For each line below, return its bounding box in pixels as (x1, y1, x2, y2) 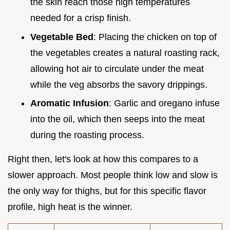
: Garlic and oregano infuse (109, 98, 220, 109)
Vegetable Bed (30, 31, 93, 42)
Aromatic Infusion (30, 98, 109, 109)
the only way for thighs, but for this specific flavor (8, 186, 206, 197)
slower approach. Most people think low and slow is (8, 170, 218, 181)
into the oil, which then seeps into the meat (30, 114, 205, 125)
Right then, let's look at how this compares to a (8, 154, 198, 165)
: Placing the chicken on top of (93, 31, 217, 42)
